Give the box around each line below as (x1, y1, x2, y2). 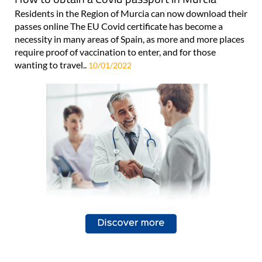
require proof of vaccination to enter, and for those (15, 46, 216, 57)
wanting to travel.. (15, 58, 88, 70)
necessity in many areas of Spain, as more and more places (15, 33, 244, 44)
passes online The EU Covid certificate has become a (15, 20, 223, 32)
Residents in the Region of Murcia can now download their (15, 7, 247, 19)
